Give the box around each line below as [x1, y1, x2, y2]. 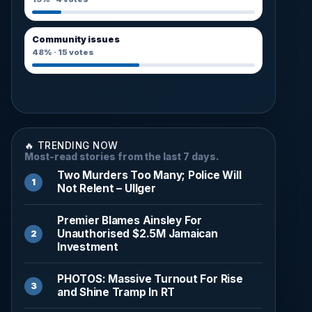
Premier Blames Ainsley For [57, 213, 203, 227]
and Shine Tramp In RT [57, 285, 175, 299]
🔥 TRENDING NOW [24, 139, 118, 151]
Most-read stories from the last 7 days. [24, 150, 219, 162]
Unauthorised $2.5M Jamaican [57, 226, 218, 240]
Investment [57, 240, 118, 253]
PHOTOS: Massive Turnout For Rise [57, 272, 243, 286]
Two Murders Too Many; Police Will [57, 168, 242, 182]
